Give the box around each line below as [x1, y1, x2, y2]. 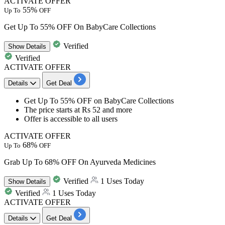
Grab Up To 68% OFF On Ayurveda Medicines [4, 157, 156, 166]
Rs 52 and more [80, 105, 132, 114]
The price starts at [24, 105, 80, 114]
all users [92, 114, 118, 123]
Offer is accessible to [24, 114, 92, 123]
